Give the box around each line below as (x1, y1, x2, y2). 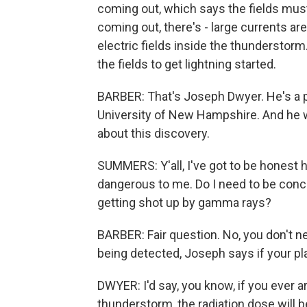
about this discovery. (97, 126, 210, 140)
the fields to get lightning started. (97, 57, 276, 71)
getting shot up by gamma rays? (97, 195, 271, 210)
